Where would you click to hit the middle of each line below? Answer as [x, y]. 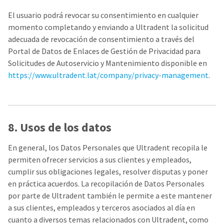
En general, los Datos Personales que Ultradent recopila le [108, 147]
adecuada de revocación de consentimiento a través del [101, 39]
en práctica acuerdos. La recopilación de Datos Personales [106, 183]
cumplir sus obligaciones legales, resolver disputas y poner [108, 171]
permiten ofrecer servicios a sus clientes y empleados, [100, 159]
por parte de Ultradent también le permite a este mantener [110, 195]
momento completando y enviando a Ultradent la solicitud [108, 27]
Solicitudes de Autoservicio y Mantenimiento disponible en [107, 63]
